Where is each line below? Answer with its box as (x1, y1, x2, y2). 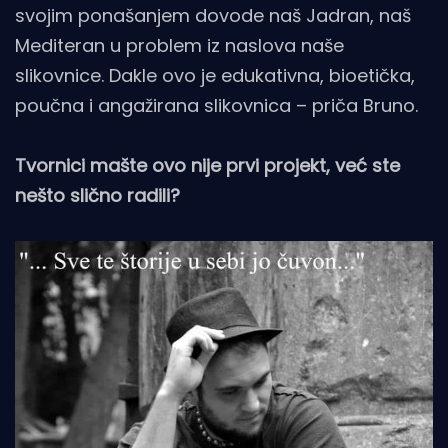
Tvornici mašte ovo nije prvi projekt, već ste (15, 152, 400, 178)
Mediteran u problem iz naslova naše (15, 32, 344, 58)
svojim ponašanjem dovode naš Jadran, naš (15, 2, 411, 28)
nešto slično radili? (15, 182, 180, 208)
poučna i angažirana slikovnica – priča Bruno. (15, 92, 418, 118)
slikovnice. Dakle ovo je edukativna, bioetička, (15, 62, 415, 88)
